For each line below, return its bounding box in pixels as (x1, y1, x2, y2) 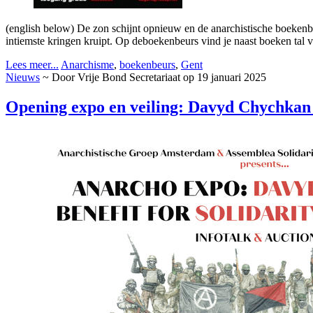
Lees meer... (6, 58, 59, 71)
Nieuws (6, 71, 40, 83)
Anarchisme (61, 58, 114, 71)
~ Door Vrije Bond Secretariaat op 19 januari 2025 (43, 71, 266, 83)
